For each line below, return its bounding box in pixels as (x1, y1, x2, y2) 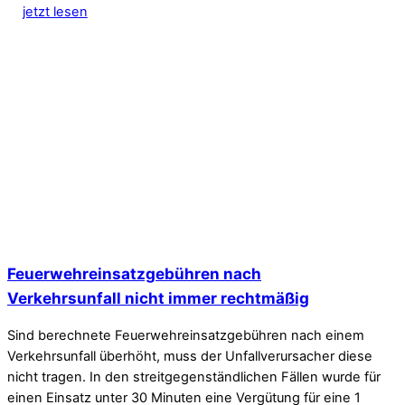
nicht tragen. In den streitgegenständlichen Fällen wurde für (7, 369, 381, 386)
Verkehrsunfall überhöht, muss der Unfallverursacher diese (7, 348, 372, 365)
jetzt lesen (22, 3, 88, 20)
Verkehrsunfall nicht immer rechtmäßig (7, 287, 309, 307)
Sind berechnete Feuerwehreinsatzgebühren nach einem (7, 327, 364, 344)
